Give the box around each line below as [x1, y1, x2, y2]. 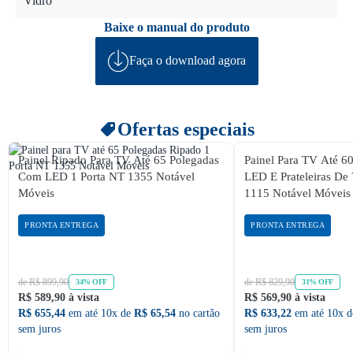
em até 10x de [65, 307, 134, 319]
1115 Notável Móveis [244, 186, 351, 199]
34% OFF [76, 277, 107, 286]
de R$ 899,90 [18, 276, 69, 288]
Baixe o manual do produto [103, 20, 250, 34]
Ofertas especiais [117, 118, 255, 139]
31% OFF [302, 277, 333, 286]
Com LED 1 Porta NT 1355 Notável [18, 169, 195, 183]
